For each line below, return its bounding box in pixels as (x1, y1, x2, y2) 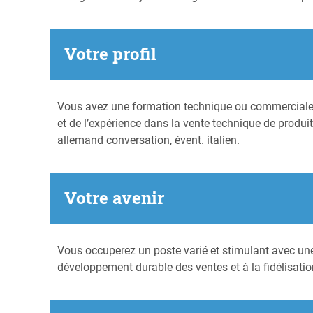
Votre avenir (64, 186, 164, 209)
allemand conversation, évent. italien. (57, 133, 240, 147)
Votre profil (64, 43, 156, 66)
